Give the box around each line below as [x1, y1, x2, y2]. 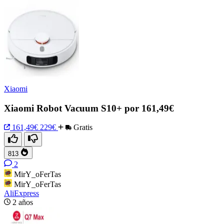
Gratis [71, 123, 92, 132]
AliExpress [4, 189, 39, 198]
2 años [12, 198, 33, 207]
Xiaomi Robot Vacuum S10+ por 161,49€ [4, 102, 174, 113]
